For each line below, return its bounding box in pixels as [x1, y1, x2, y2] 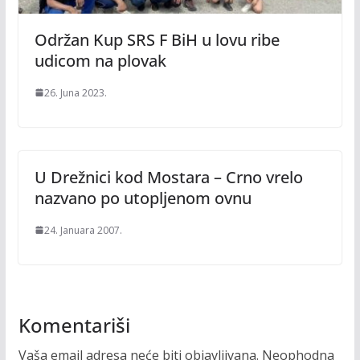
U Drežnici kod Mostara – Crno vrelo [34, 166, 303, 188]
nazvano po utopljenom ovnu [34, 186, 252, 209]
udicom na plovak [34, 49, 166, 72]
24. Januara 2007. [43, 223, 122, 237]
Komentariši [18, 311, 130, 338]
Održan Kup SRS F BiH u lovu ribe [34, 28, 280, 51]
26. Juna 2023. [43, 85, 107, 100]
